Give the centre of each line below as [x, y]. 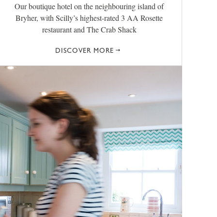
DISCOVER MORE [84, 51]
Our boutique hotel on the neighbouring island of [89, 6]
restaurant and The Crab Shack [89, 30]
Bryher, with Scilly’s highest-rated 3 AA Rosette [89, 18]
